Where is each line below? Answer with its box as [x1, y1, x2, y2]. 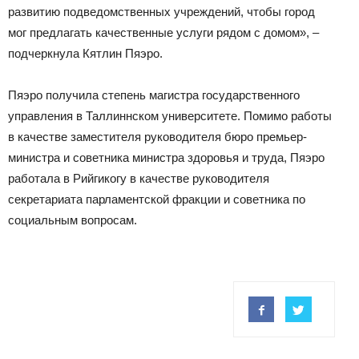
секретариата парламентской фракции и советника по [8, 192, 305, 207]
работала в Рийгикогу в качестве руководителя [8, 171, 269, 186]
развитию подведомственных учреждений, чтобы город [8, 5, 315, 19]
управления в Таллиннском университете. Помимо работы [8, 109, 332, 123]
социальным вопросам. [8, 213, 137, 228]
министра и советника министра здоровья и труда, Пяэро [8, 151, 325, 165]
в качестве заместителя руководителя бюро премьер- [8, 130, 307, 144]
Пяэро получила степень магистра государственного [8, 88, 300, 103]
